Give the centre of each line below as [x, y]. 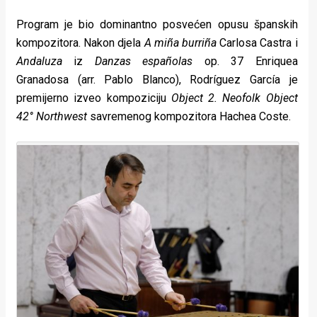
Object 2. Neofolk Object [234, 98]
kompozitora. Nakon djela [80, 43]
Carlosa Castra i [259, 43]
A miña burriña [182, 43]
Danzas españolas [144, 62]
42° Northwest [53, 117]
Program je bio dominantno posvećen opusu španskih [157, 25]
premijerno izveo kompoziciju [94, 98]
